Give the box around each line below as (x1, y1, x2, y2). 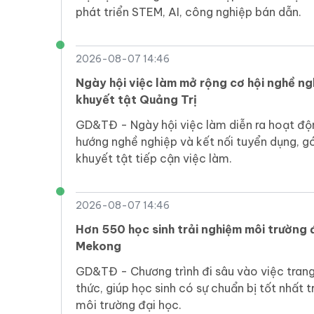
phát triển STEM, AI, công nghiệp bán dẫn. (76, 5, 301, 20)
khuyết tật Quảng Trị (76, 93, 197, 107)
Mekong (76, 239, 121, 254)
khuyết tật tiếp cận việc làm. (76, 151, 232, 166)
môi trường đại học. (76, 298, 182, 313)
